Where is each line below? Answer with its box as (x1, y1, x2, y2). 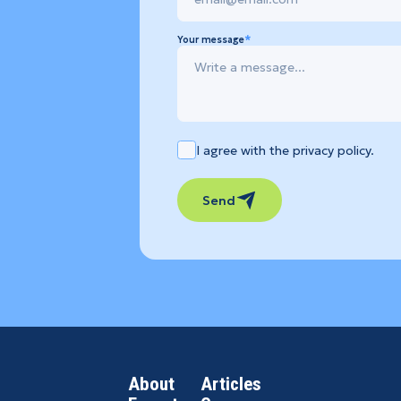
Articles (200, 372, 261, 395)
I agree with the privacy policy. (196, 141, 375, 158)
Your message (177, 33, 245, 46)
